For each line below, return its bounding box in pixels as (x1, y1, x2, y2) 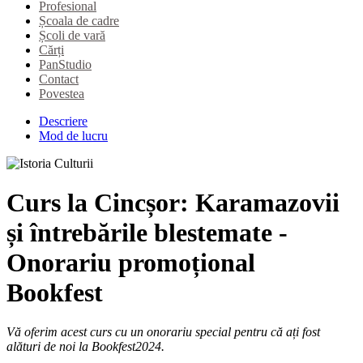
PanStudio (39, 57, 92, 71)
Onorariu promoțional (6, 247, 255, 277)
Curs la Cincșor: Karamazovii (6, 187, 340, 217)
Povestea (39, 86, 84, 100)
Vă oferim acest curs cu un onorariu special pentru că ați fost (6, 325, 320, 340)
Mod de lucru (39, 128, 108, 143)
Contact (39, 71, 79, 86)
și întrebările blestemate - (6, 217, 288, 247)
